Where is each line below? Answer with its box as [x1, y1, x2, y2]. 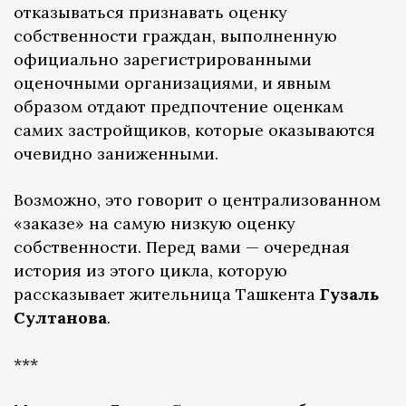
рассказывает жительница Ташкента [14, 284, 320, 305]
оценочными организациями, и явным [14, 72, 331, 94]
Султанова [14, 307, 107, 329]
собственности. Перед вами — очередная [14, 237, 350, 258]
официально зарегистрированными [14, 49, 312, 71]
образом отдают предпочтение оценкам [14, 96, 343, 118]
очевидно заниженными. [14, 143, 218, 165]
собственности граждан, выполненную [14, 25, 337, 47]
